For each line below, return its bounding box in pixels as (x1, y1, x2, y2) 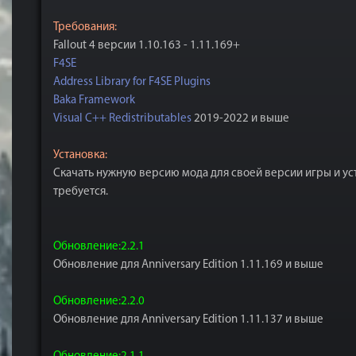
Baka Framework (53, 95, 135, 106)
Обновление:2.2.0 (53, 296, 145, 308)
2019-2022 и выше (192, 113, 289, 125)
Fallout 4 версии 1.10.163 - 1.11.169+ (53, 40, 240, 52)
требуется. (53, 186, 108, 198)
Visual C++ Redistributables (53, 113, 192, 125)
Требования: (53, 21, 117, 33)
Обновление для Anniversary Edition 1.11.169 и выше (53, 259, 323, 271)
